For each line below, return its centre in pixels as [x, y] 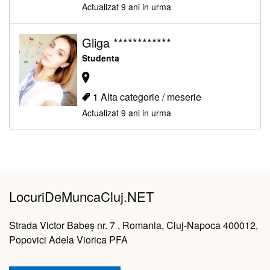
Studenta [101, 58]
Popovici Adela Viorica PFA [68, 239]
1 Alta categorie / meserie [147, 96]
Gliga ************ [127, 43]
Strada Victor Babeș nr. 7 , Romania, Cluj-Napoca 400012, [133, 225]
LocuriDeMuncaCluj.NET [81, 196]
